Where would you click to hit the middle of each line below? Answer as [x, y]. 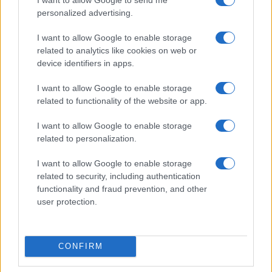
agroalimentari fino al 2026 [64, 165]
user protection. [67, 201]
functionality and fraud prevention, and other [122, 189]
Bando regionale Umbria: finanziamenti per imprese [113, 154]
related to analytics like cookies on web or [117, 50]
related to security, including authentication [119, 176]
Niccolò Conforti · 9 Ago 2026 [57, 180]
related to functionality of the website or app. [122, 100]
